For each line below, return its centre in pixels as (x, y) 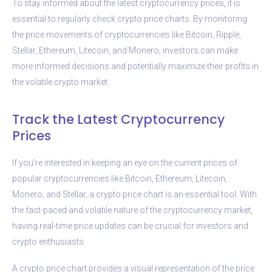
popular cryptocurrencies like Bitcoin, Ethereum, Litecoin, (120, 178)
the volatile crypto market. (61, 82)
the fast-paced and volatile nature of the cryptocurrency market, (132, 210)
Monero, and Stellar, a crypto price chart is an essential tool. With (134, 194)
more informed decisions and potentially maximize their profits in (135, 66)
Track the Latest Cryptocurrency (118, 119)
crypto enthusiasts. (49, 241)
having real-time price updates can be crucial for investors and (130, 226)
